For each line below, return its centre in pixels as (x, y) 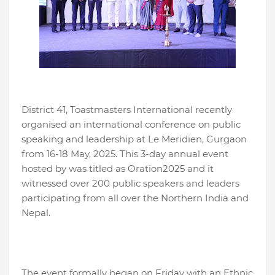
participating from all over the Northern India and (135, 198)
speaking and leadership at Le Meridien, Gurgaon (134, 139)
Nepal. (37, 213)
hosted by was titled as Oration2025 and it (118, 169)
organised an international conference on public (131, 125)
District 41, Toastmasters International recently (127, 110)
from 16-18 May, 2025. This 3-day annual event (125, 154)
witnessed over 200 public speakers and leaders (130, 184)
